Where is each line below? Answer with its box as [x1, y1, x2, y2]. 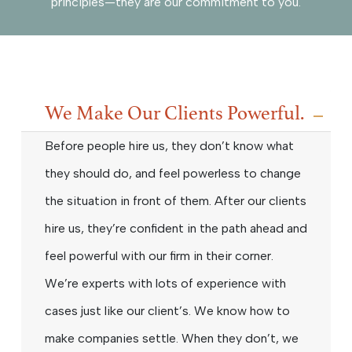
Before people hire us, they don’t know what [45, 138, 294, 154]
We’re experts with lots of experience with [45, 276, 286, 291]
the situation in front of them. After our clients [45, 193, 306, 209]
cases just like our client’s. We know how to [45, 303, 290, 319]
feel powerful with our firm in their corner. [45, 248, 273, 264]
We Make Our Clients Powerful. [44, 102, 304, 125]
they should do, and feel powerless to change [45, 166, 301, 181]
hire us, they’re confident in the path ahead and [45, 221, 307, 236]
